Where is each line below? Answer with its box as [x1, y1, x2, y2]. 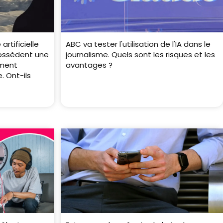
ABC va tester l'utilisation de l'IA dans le [65, 39, 211, 50]
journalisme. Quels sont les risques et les [65, 49, 215, 60]
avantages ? [65, 60, 112, 71]
